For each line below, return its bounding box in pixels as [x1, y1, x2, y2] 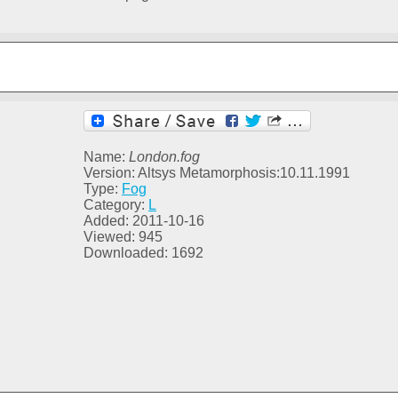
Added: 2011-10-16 [84, 213, 204, 229]
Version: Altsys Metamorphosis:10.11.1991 [84, 165, 350, 181]
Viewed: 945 [84, 229, 163, 245]
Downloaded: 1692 [84, 245, 203, 261]
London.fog [129, 149, 200, 165]
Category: [84, 197, 148, 213]
